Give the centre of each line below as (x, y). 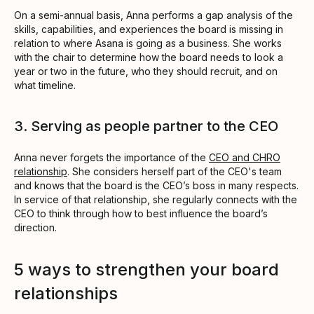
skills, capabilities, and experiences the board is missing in (149, 29)
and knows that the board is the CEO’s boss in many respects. (156, 185)
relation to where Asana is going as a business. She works (148, 43)
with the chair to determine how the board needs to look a (149, 57)
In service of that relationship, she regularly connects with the (156, 199)
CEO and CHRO (245, 157)
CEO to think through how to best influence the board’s (141, 213)
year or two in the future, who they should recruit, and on (146, 71)
